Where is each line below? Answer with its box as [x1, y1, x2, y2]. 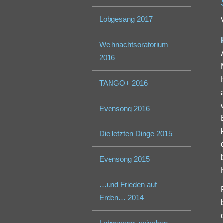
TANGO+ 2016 [99, 79, 148, 88]
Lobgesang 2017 [99, 15, 153, 24]
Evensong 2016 [99, 104, 150, 113]
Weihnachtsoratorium [99, 40, 169, 49]
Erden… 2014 [99, 193, 144, 202]
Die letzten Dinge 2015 [99, 129, 173, 138]
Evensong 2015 [99, 155, 150, 164]
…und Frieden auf [99, 180, 157, 189]
